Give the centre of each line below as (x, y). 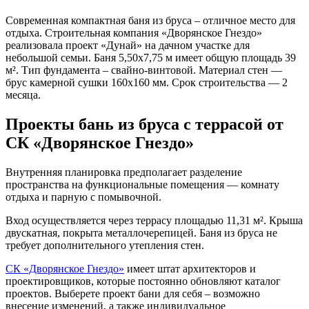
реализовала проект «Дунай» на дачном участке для (128, 45)
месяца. (23, 94)
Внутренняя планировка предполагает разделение (124, 172)
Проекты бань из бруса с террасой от (144, 124)
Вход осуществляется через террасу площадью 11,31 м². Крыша (154, 220)
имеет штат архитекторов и (190, 268)
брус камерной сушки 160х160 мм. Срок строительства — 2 (147, 82)
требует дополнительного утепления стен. (105, 245)
